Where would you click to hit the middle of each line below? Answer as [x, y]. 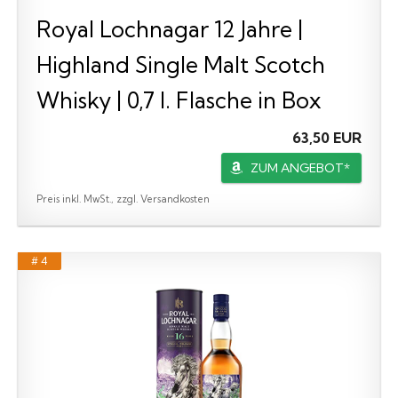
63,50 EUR [327, 137]
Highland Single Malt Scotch [181, 64]
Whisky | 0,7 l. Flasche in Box [179, 99]
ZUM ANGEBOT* [300, 167]
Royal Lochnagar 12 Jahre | [170, 28]
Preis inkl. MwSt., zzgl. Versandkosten [123, 199]
